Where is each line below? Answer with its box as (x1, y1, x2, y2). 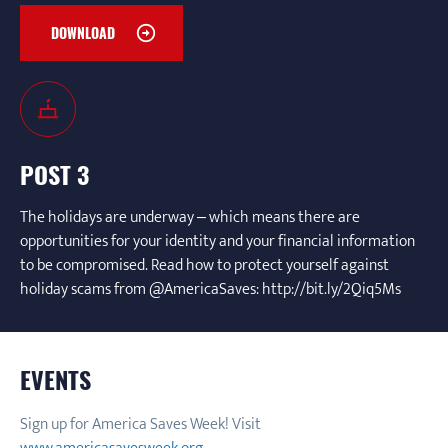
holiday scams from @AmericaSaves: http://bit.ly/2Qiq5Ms (20, 276, 401, 303)
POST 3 (20, 156, 89, 192)
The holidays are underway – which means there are (20, 204, 360, 231)
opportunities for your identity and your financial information (20, 228, 415, 255)
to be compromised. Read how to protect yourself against (20, 252, 389, 279)
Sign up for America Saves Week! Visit (20, 411, 261, 438)
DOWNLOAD (51, 22, 115, 43)
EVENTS (20, 361, 91, 397)
